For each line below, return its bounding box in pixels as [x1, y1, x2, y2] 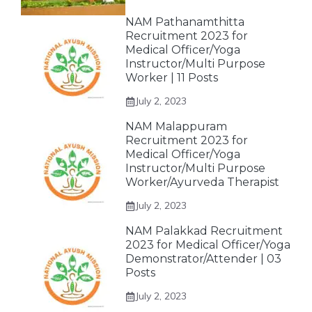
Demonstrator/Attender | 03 [125, 252, 281, 265]
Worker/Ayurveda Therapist [125, 175, 279, 189]
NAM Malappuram [125, 120, 227, 133]
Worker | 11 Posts [125, 71, 218, 84]
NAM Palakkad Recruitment [125, 224, 283, 237]
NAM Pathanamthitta [125, 15, 244, 29]
